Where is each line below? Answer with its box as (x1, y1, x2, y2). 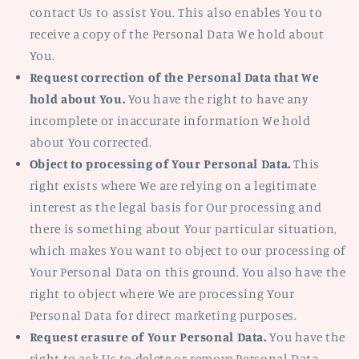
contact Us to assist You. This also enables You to (29, 5, 323, 21)
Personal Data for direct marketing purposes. (29, 308, 297, 324)
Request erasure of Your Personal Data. (29, 329, 267, 345)
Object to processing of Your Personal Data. (29, 156, 291, 172)
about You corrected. (29, 135, 152, 151)
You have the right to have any (125, 91, 309, 107)
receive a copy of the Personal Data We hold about (29, 26, 325, 42)
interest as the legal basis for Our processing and (29, 200, 322, 216)
